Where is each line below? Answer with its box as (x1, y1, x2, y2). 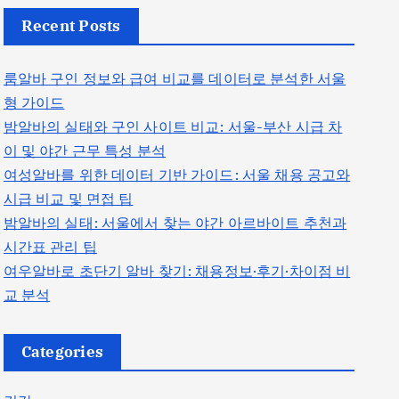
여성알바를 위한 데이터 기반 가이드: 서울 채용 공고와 (3, 165, 351, 185)
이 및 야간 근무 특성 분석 (3, 141, 166, 161)
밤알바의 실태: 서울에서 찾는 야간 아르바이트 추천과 (3, 213, 347, 233)
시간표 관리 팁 (3, 237, 97, 257)
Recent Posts (20, 16, 121, 37)
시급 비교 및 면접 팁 (3, 189, 134, 209)
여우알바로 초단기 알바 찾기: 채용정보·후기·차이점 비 (3, 261, 351, 281)
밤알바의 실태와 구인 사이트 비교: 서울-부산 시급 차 (3, 117, 343, 137)
